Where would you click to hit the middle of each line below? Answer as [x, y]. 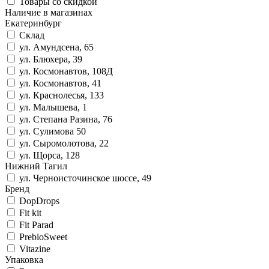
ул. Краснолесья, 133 [62, 95]
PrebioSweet [43, 237]
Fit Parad [36, 225]
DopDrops [39, 201]
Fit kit [30, 213]
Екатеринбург [33, 23]
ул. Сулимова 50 [53, 131]
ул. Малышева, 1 [53, 107]
